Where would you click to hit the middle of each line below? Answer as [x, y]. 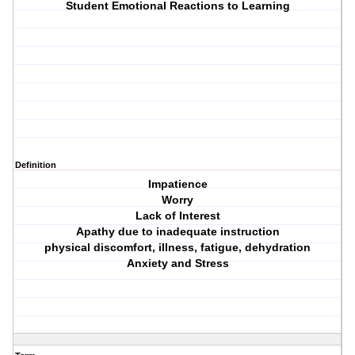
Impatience [177, 184]
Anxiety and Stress [177, 263]
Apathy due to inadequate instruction [177, 232]
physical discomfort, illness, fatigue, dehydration [178, 248]
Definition [36, 165]
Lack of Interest [177, 216]
